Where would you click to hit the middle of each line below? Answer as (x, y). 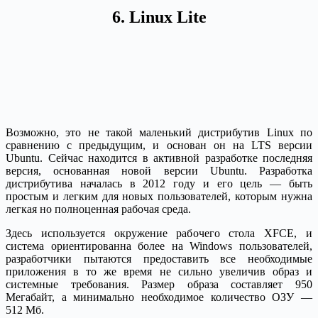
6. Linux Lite (159, 17)
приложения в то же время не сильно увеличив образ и (159, 271)
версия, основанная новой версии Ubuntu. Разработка (159, 170)
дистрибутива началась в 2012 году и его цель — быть (159, 183)
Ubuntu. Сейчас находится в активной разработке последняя (159, 158)
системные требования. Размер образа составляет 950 (159, 284)
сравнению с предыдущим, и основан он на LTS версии (159, 145)
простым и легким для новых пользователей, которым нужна (159, 196)
